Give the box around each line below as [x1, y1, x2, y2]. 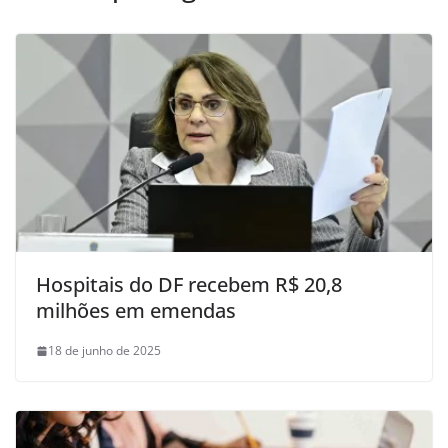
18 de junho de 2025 [48, 342, 161, 360]
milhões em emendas [36, 297, 236, 325]
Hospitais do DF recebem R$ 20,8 [36, 271, 342, 299]
